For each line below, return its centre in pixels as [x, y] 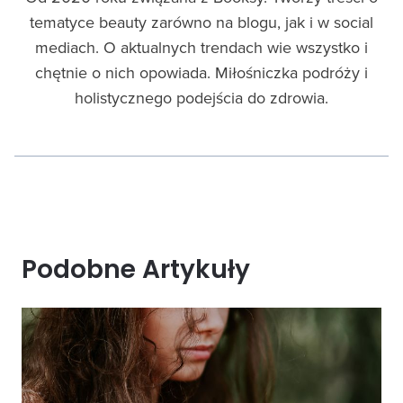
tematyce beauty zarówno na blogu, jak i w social [201, 22]
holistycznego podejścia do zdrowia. [201, 97]
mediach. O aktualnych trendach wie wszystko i [201, 47]
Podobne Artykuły [136, 269]
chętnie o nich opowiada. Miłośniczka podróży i [201, 72]
